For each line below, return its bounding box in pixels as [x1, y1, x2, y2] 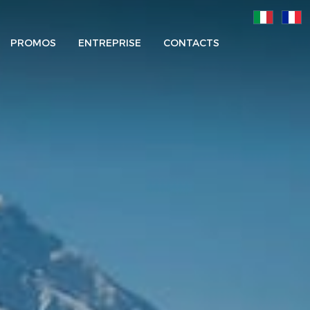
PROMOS [10, 36, 56, 50]
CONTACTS [163, 36, 219, 50]
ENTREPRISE [78, 36, 141, 50]
